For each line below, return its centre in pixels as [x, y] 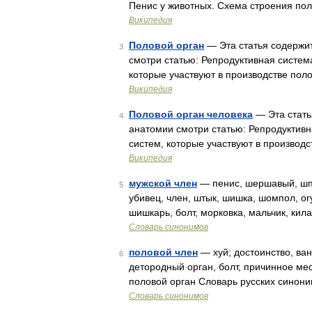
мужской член [163, 183]
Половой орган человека [191, 114]
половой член [163, 252]
